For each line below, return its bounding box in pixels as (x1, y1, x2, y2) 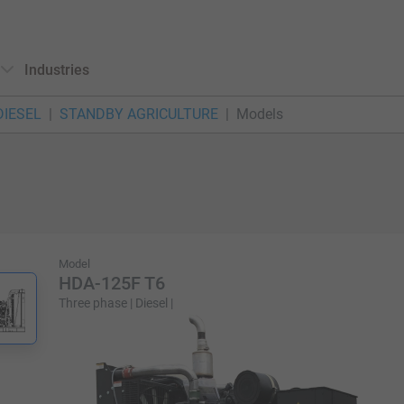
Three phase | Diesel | (59, 296, 174, 311)
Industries (24, 61, 90, 78)
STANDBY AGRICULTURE (60, 106, 218, 123)
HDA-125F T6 (59, 272, 166, 294)
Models (236, 106, 283, 123)
